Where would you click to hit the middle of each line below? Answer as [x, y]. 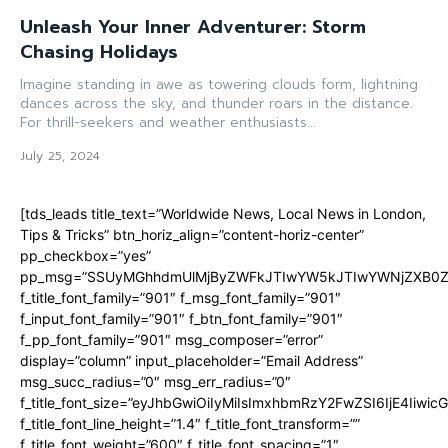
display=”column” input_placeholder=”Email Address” [191, 360]
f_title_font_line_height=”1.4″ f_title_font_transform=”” [190, 423]
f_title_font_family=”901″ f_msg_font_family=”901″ [180, 297]
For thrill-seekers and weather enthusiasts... [168, 122]
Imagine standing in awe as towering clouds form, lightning [219, 84]
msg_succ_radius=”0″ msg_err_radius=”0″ [155, 381]
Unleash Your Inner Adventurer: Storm [193, 26]
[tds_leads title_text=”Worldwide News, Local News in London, [223, 213]
